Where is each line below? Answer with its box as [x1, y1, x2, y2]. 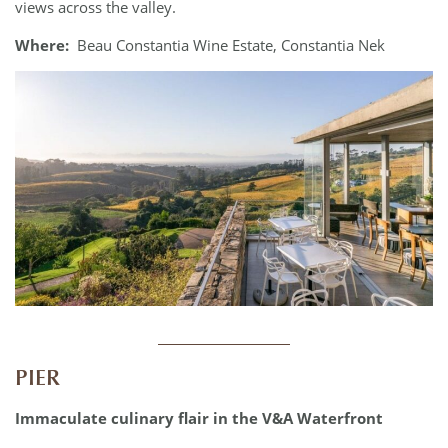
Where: [15, 34, 69, 55]
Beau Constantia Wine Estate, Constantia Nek [69, 34, 385, 55]
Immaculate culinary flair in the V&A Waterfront [15, 408, 387, 429]
